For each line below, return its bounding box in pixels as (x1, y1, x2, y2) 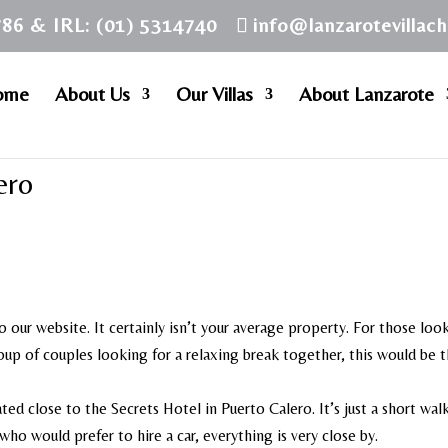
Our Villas (175, 82, 253, 105)
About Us (54, 82, 130, 105)
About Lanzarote (298, 82, 434, 105)
